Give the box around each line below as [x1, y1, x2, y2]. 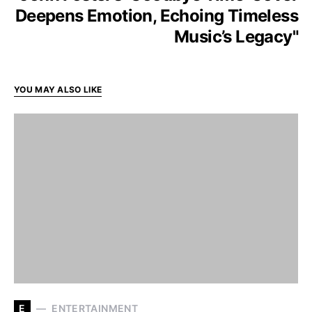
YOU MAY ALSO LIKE [14, 84, 102, 95]
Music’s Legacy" [174, 26, 298, 47]
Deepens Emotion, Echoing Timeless [15, 5, 298, 26]
